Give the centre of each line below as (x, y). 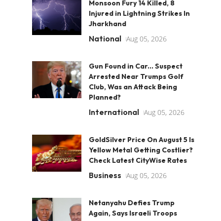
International (114, 112)
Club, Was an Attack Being (133, 87)
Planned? (105, 97)
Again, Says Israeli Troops (133, 213)
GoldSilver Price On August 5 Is (141, 140)
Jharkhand (107, 24)
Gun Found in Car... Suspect (135, 66)
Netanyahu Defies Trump (131, 203)
